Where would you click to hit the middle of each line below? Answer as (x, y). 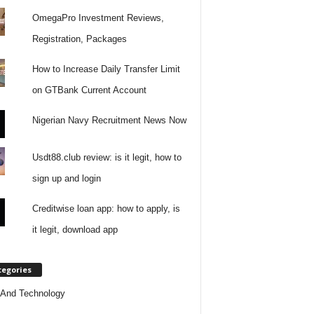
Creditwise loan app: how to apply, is (107, 208)
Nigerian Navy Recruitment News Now (110, 120)
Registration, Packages (80, 39)
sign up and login (67, 178)
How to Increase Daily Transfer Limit (107, 69)
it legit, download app (75, 229)
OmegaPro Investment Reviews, (98, 18)
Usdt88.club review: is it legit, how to (107, 157)
